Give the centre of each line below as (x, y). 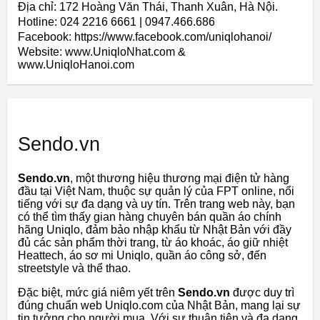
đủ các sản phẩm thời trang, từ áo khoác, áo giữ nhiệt (153, 242)
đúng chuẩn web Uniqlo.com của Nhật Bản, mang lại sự (159, 305)
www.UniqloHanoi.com (76, 64)
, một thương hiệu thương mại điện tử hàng (180, 178)
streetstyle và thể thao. (74, 268)
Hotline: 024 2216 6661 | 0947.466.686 (116, 21)
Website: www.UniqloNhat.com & (102, 51)
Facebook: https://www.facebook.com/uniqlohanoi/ (145, 36)
